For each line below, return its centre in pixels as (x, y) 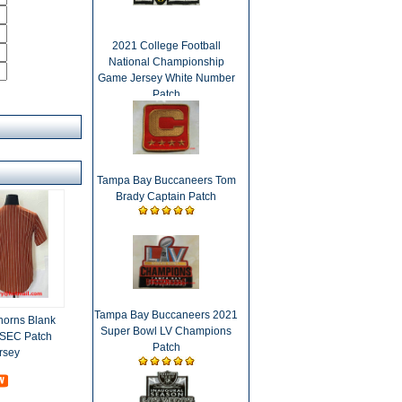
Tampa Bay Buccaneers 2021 (166, 315)
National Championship (166, 62)
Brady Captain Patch (166, 197)
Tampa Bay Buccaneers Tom (166, 180)
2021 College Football (166, 46)
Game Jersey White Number (166, 78)
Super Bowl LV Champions (166, 331)
